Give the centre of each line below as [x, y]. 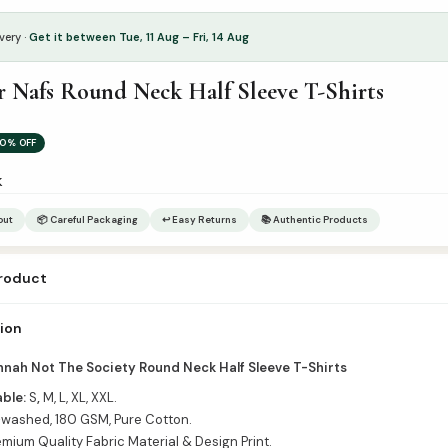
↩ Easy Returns [199, 219]
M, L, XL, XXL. [80, 397]
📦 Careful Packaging [87, 219]
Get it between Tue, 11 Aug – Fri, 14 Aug [139, 36]
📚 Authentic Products [314, 219]
